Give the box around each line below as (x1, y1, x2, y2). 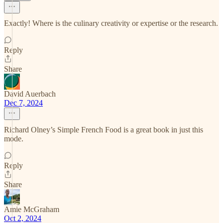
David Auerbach (4, 90, 56, 98)
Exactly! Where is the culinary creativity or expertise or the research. (4, 19, 218, 27)
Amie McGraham (4, 205, 59, 214)
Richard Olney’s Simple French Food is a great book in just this (4, 125, 203, 134)
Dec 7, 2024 (4, 99, 43, 107)
